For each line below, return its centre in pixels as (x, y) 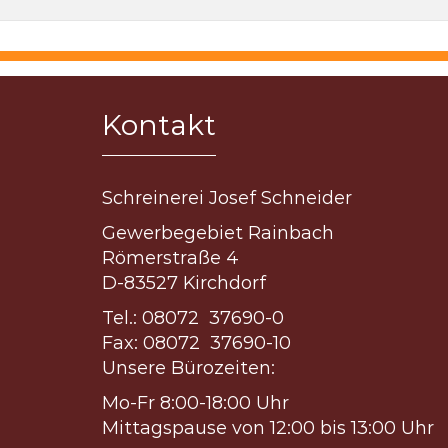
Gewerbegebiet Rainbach (218, 233)
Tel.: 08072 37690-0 (193, 318)
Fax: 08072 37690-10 (196, 343)
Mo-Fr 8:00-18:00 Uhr (195, 403)
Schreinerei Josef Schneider (227, 198)
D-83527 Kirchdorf (184, 283)
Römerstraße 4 (170, 258)
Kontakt (159, 125)
